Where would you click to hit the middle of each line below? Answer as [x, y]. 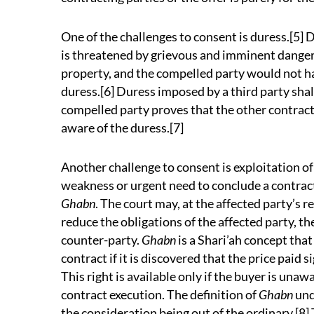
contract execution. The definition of [160, 294]
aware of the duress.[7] [122, 128]
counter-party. [101, 240]
